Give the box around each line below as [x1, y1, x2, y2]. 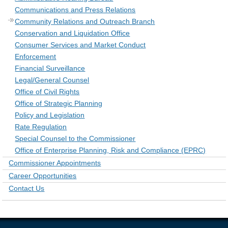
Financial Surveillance [15, 64, 85, 72]
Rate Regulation [15, 122, 67, 131]
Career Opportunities [9, 171, 77, 180]
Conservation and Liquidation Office [15, 28, 130, 37]
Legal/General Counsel [15, 75, 90, 84]
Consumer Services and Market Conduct [15, 40, 146, 49]
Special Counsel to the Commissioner [15, 134, 136, 142]
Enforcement [15, 52, 56, 61]
